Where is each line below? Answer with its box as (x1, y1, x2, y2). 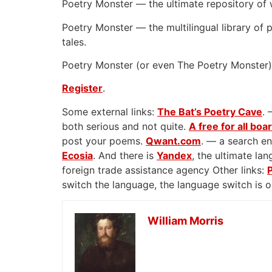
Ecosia (62, 149, 93, 161)
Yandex (157, 149, 192, 161)
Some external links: (62, 105, 157, 118)
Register (62, 82, 103, 95)
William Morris (148, 214, 223, 228)
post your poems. (62, 134, 146, 147)
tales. (62, 35, 86, 48)
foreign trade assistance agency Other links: (62, 163, 267, 176)
